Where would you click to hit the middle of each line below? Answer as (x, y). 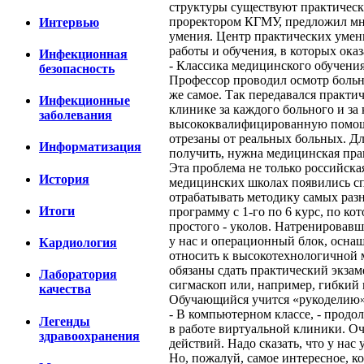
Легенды (65, 321)
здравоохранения (89, 336)
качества (65, 289)
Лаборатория (78, 275)
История (64, 179)
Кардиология (78, 243)
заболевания (76, 115)
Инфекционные (84, 101)
